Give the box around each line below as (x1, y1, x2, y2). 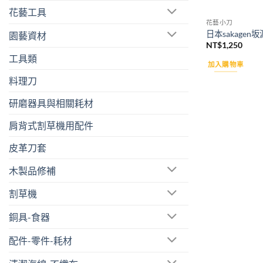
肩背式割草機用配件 (9, 119, 93, 131)
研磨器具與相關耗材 (9, 97, 93, 109)
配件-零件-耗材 (9, 235, 72, 247)
